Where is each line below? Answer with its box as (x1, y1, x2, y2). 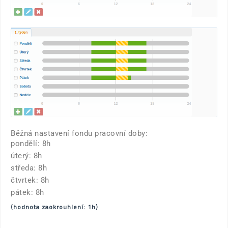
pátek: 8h (11, 187, 44, 197)
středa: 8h (11, 163, 47, 173)
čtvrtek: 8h (11, 175, 49, 185)
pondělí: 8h (11, 138, 51, 148)
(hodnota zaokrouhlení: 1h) (11, 202, 98, 212)
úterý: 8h (11, 151, 42, 160)
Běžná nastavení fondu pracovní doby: (11, 128, 148, 138)
